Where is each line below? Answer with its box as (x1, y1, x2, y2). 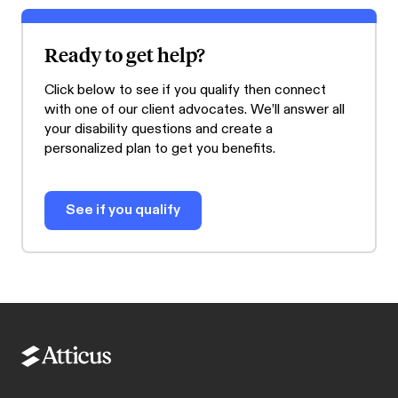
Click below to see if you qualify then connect (44, 80, 326, 99)
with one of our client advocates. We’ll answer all (44, 99, 345, 119)
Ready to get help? (44, 41, 205, 67)
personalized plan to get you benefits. (44, 139, 275, 158)
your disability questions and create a (44, 119, 273, 139)
